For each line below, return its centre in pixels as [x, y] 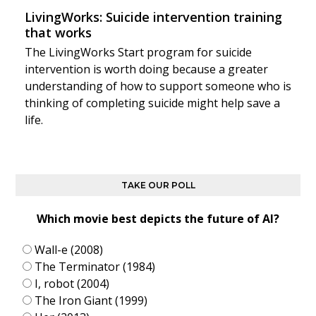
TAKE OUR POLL [158, 185]
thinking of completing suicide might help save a [152, 103]
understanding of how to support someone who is [158, 86]
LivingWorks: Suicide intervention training [153, 17]
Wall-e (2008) [69, 249]
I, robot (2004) [72, 283]
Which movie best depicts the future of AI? [158, 218]
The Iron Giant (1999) [91, 300]
